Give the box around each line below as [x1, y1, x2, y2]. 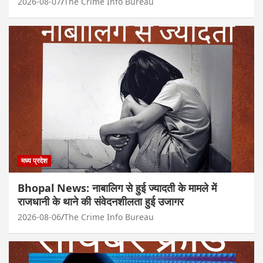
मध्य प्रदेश [21, 156, 48, 166]
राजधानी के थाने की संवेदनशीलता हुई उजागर [18, 194, 184, 209]
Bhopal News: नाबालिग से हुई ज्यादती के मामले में [18, 181, 217, 195]
